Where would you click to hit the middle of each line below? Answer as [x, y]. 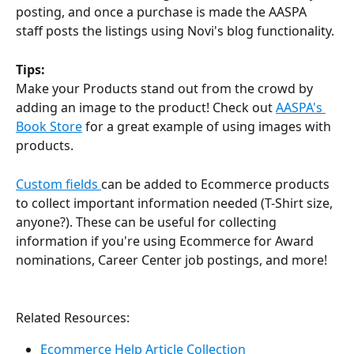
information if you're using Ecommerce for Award [166, 241]
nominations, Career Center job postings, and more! [171, 260]
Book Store [49, 127]
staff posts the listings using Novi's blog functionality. [175, 31]
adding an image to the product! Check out [146, 108]
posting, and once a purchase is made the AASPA [163, 12]
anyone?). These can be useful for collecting [148, 222]
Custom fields [58, 184]
